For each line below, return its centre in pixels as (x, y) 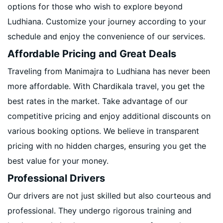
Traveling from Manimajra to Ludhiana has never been (109, 71)
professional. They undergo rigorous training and (100, 211)
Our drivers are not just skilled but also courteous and (109, 196)
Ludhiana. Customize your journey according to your (107, 21)
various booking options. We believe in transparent (103, 131)
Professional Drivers (56, 178)
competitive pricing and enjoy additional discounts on (109, 116)
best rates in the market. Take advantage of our (98, 101)
